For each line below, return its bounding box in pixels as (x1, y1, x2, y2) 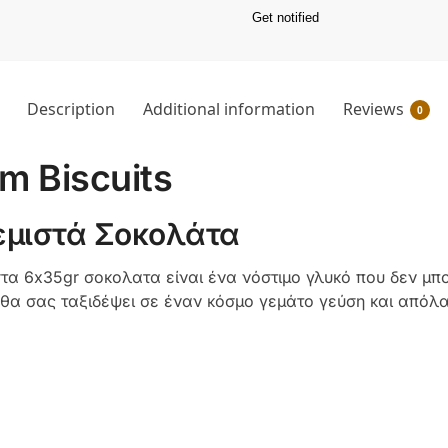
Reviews (342, 97, 404, 120)
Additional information (142, 97, 315, 120)
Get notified (251, 9, 319, 25)
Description (26, 97, 115, 120)
